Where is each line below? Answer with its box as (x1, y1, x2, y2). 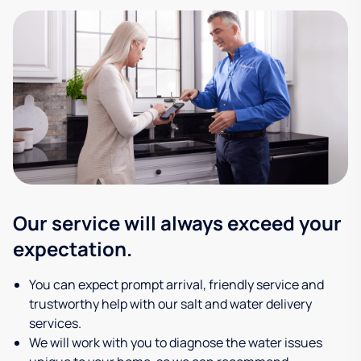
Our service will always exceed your (13, 209, 342, 236)
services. (29, 313, 81, 332)
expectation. (13, 234, 132, 262)
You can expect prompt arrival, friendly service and (29, 275, 324, 293)
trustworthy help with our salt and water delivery (29, 294, 312, 313)
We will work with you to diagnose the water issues (29, 333, 322, 351)
